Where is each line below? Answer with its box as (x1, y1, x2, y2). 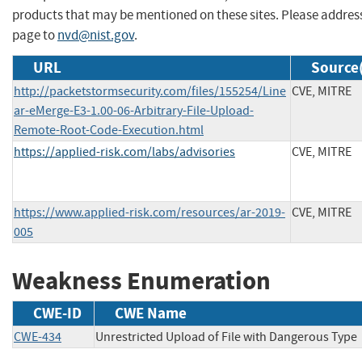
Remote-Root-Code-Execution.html (14, 122, 204, 139)
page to (12, 27, 57, 44)
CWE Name (115, 302, 187, 323)
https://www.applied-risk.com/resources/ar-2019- (14, 204, 285, 221)
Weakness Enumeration (12, 264, 271, 298)
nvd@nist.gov (57, 27, 134, 44)
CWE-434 (14, 328, 61, 345)
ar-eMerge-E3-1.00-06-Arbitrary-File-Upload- (14, 103, 254, 120)
